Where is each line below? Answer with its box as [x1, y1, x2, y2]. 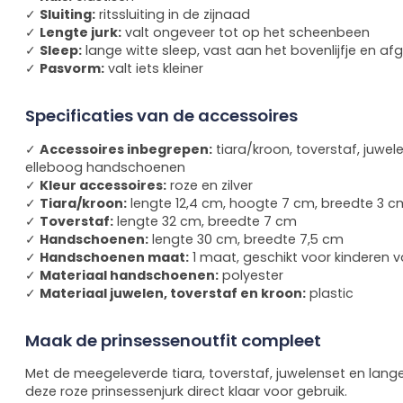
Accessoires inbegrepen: [40, 139, 212, 158]
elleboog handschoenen [25, 157, 185, 176]
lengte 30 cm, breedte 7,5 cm [148, 229, 344, 248]
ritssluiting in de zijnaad [95, 5, 250, 24]
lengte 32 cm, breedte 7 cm [113, 211, 297, 230]
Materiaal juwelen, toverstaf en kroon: [40, 283, 306, 302]
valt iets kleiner [104, 59, 203, 78]
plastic [306, 283, 354, 302]
